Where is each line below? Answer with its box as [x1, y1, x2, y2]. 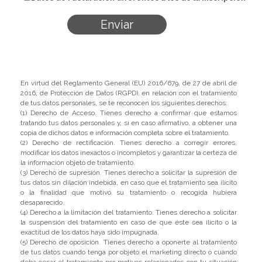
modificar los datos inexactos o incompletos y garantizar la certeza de [20, 149, 237, 157]
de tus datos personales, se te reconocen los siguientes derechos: [20, 99, 227, 107]
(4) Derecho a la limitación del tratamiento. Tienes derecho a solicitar [20, 208, 237, 216]
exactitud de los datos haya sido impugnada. [20, 228, 159, 236]
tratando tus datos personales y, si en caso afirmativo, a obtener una [20, 119, 237, 127]
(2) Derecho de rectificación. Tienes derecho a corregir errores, [20, 139, 237, 147]
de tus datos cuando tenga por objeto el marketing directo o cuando [20, 248, 237, 256]
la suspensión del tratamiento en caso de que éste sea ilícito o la [20, 218, 237, 226]
